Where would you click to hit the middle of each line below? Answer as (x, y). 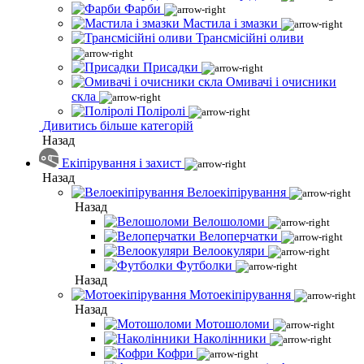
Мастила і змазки (230, 23)
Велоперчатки (238, 236)
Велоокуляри (229, 251)
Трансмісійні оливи (250, 38)
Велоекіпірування (236, 192)
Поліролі (161, 111)
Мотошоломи (232, 324)
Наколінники (230, 338)
